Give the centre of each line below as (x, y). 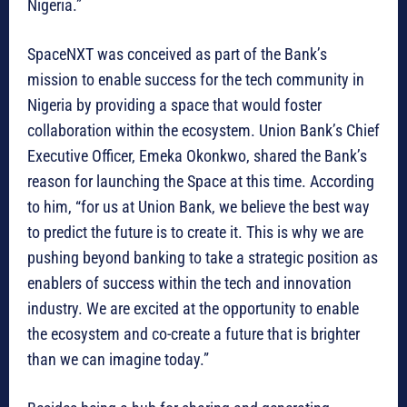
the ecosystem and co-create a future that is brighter (194, 334)
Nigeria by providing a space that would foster (174, 105)
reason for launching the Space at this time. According (201, 182)
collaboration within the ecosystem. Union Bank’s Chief (203, 131)
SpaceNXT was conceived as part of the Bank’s (177, 55)
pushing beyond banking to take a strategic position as (203, 258)
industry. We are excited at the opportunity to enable (193, 309)
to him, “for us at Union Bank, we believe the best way (199, 207)
